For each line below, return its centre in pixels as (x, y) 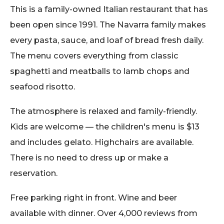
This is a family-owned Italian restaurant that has (109, 9)
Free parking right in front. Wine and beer (93, 197)
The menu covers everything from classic (94, 55)
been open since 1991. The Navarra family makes (108, 24)
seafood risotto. (42, 86)
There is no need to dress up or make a (89, 157)
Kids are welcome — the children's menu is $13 (105, 126)
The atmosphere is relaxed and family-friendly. (103, 111)
